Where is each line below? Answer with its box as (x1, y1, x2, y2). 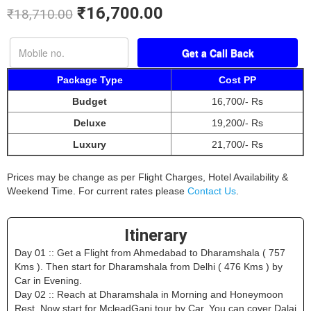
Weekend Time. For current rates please (7, 185, 187, 196)
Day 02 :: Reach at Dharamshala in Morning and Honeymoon (15, 288, 283, 300)
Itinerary (124, 225, 187, 245)
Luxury (73, 138, 106, 150)
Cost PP (218, 74, 256, 85)
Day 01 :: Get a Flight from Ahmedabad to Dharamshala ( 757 (15, 246, 285, 258)
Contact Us (187, 185, 236, 196)
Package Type (56, 74, 123, 85)
